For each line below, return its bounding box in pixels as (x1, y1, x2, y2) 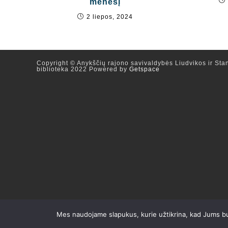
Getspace (129, 66, 160, 73)
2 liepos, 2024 (87, 13, 133, 20)
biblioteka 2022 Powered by (37, 66, 129, 73)
